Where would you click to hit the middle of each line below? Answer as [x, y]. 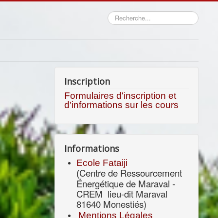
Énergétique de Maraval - [126, 183]
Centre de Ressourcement [131, 173]
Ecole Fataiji [103, 163]
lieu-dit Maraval [138, 194]
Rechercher [124, 15]
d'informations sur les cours [122, 105]
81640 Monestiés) [112, 204]
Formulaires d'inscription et [120, 96]
